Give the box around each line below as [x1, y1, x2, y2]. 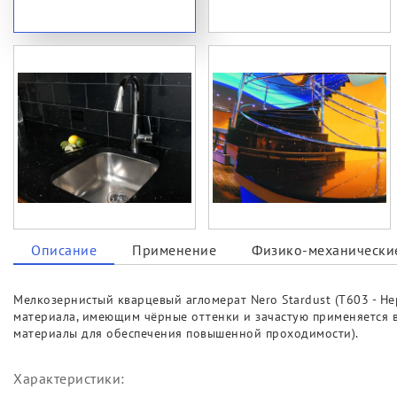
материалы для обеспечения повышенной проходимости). [13, 325, 359, 342]
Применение [132, 241, 216, 260]
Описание [31, 241, 97, 260]
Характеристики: [13, 370, 125, 388]
